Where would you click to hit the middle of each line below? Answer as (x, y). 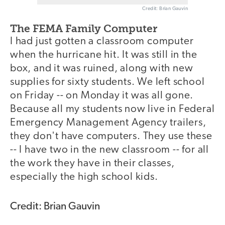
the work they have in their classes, (92, 163)
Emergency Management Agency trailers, (108, 123)
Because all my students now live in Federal (113, 109)
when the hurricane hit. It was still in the (104, 55)
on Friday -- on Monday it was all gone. (102, 95)
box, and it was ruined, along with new (102, 68)
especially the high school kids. (84, 177)
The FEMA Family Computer (84, 28)
